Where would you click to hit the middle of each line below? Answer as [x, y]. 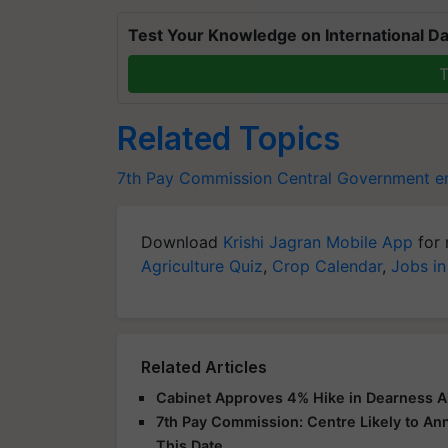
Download [182, 241]
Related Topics [228, 138]
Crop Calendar [327, 265]
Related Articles [204, 366]
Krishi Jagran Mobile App [318, 241]
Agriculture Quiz [202, 265]
